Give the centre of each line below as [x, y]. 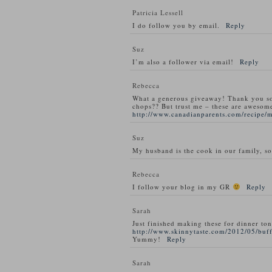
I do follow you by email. [176, 25]
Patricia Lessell [158, 12]
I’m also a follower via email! [183, 62]
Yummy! [147, 239]
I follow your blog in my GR [182, 187]
